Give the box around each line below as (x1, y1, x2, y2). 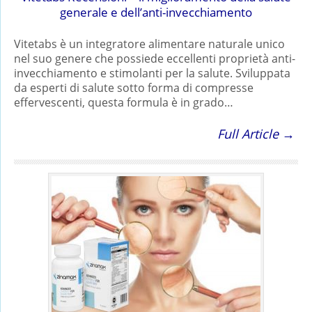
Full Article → (217, 125, 295, 142)
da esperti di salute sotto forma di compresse (14, 79, 253, 95)
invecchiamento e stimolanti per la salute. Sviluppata (14, 65, 290, 81)
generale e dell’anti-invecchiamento (60, 3, 252, 20)
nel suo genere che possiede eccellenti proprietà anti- (14, 50, 295, 66)
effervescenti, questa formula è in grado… (14, 94, 233, 110)
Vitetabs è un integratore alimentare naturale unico (14, 36, 285, 52)
